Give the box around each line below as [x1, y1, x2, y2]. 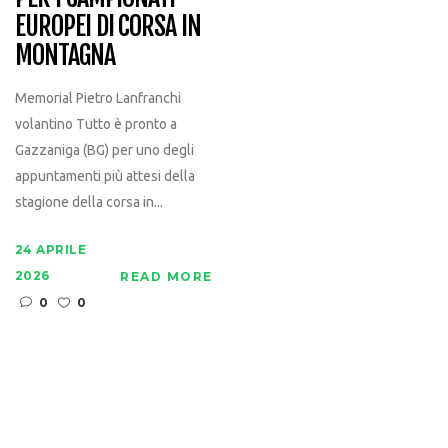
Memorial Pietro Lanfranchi [14, 90, 181, 107]
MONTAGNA [14, 39, 115, 72]
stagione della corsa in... [14, 194, 163, 211]
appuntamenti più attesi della [14, 168, 195, 185]
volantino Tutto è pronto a [14, 116, 177, 133]
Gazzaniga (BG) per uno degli [14, 142, 194, 159]
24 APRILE [14, 242, 87, 258]
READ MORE [120, 269, 213, 285]
